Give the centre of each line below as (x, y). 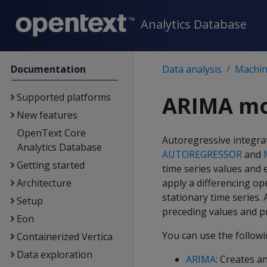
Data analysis (192, 69)
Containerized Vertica (64, 237)
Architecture (44, 183)
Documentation (49, 69)
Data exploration (54, 254)
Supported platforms (63, 97)
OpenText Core (51, 133)
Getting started (50, 165)
